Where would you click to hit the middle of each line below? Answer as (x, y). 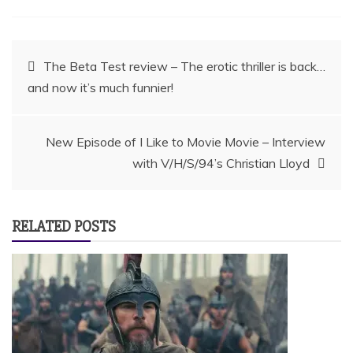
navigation (65, 102)
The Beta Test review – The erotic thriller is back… (184, 66)
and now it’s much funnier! (100, 87)
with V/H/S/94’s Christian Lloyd (221, 163)
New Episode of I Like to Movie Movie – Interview (186, 141)
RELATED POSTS (64, 226)
